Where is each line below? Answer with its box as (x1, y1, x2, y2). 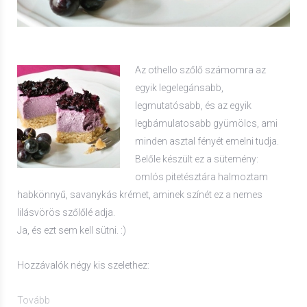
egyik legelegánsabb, (135, 82, 224, 94)
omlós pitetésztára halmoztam (135, 171, 269, 183)
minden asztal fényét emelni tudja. (135, 136, 280, 147)
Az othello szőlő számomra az (135, 64, 267, 76)
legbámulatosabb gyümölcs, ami (135, 118, 278, 130)
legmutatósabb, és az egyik (135, 100, 252, 112)
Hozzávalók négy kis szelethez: (17, 260, 149, 271)
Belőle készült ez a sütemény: (135, 153, 259, 165)
